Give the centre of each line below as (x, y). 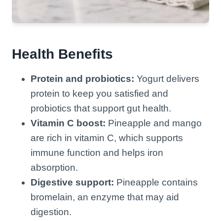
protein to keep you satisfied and (99, 93)
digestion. (51, 212)
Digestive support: (72, 182)
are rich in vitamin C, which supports (107, 138)
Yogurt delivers (167, 78)
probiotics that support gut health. (101, 108)
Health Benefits (62, 54)
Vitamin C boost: (68, 123)
